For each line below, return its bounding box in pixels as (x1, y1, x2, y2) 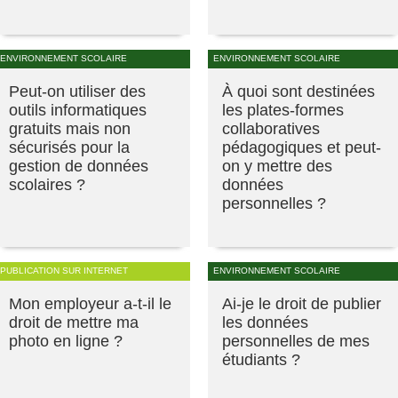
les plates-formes (222, 100, 344, 119)
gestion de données (9, 156, 148, 175)
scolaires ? (9, 175, 85, 194)
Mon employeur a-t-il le (9, 294, 171, 313)
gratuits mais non (9, 119, 131, 138)
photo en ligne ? (9, 331, 123, 350)
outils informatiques (9, 100, 147, 119)
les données (222, 313, 308, 331)
